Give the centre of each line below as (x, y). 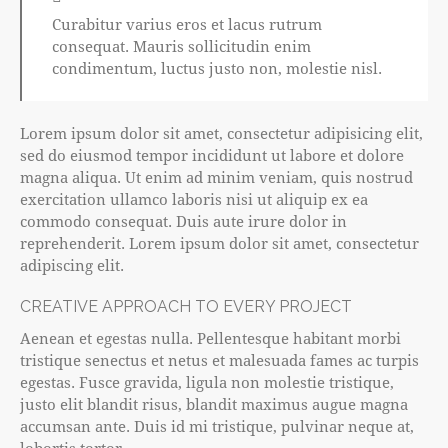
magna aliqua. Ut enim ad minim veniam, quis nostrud (216, 177)
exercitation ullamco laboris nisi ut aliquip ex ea (194, 199)
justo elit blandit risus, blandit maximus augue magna (214, 404)
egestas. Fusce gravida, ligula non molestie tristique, (207, 382)
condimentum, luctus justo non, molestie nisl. (217, 67)
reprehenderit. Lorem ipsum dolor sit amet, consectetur (219, 243)
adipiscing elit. (72, 265)
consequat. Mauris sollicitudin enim (181, 45)
